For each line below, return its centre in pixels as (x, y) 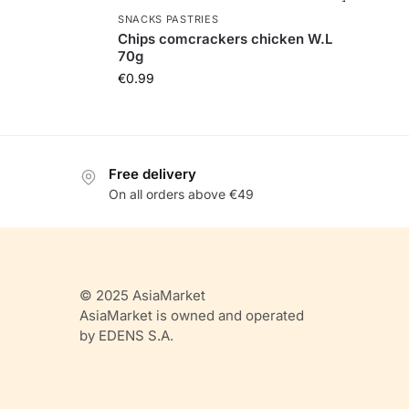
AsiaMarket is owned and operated (192, 316)
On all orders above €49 (181, 194)
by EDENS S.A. (126, 336)
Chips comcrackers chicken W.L (225, 38)
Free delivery (152, 173)
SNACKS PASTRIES (168, 19)
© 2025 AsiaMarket (142, 296)
